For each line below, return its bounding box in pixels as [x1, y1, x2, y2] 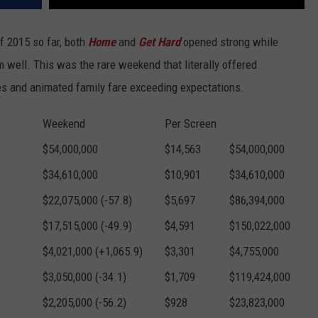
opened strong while [180, 35, 278, 50]
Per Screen [165, 116, 216, 131]
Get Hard [138, 35, 180, 50]
